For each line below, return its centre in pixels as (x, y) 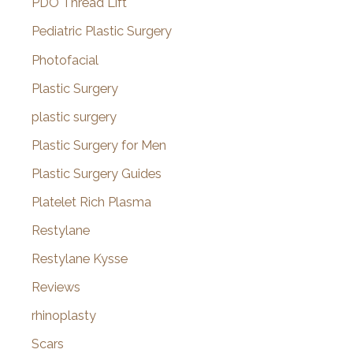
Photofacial (65, 60)
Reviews (56, 288)
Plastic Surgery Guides (97, 173)
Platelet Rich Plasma (91, 202)
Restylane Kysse (80, 259)
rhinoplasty (64, 316)
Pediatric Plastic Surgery (102, 32)
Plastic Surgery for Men (99, 145)
